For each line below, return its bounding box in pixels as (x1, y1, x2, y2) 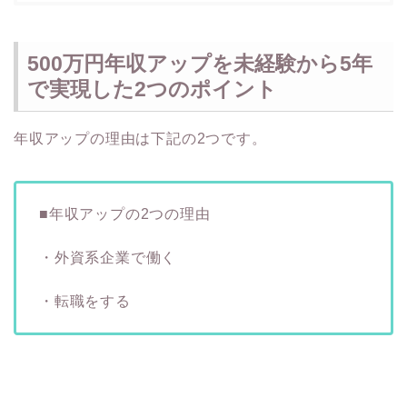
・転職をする (39, 293, 131, 309)
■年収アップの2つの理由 (39, 205, 211, 222)
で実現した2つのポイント (27, 76, 277, 101)
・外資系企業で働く (39, 249, 177, 265)
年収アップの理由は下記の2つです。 (14, 130, 267, 146)
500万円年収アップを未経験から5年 (27, 51, 372, 75)
